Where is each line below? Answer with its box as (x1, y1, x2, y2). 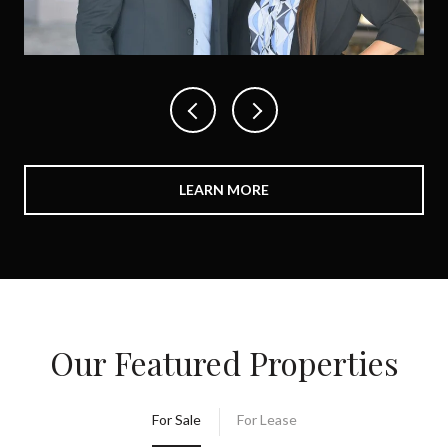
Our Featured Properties (49, 340, 399, 384)
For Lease (236, 411, 297, 429)
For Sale (151, 411, 201, 429)
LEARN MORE (179, 180, 269, 198)
